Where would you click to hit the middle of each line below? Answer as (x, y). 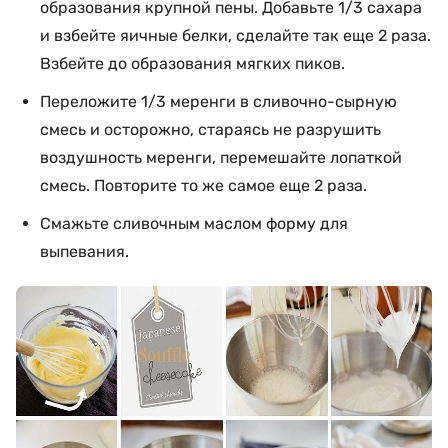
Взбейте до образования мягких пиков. (192, 63)
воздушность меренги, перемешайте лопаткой (221, 157)
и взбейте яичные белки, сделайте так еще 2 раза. (235, 35)
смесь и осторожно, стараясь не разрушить (210, 129)
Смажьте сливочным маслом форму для (194, 223)
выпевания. (84, 251)
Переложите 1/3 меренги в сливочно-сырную (218, 101)
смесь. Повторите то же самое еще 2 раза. (203, 185)
